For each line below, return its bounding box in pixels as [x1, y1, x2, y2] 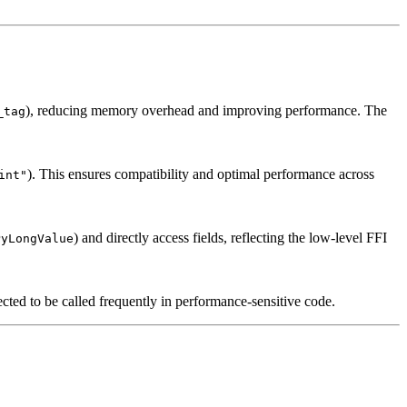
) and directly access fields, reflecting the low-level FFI [74, 230, 387, 246]
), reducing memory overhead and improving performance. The [25, 103, 387, 119]
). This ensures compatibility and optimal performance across [27, 166, 374, 183]
